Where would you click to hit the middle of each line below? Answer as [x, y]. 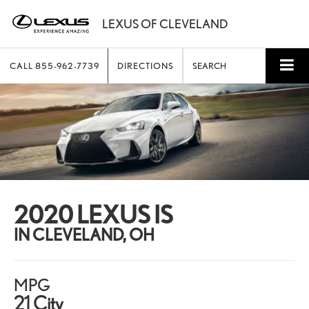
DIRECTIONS [146, 66]
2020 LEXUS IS [94, 215]
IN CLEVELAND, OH [84, 235]
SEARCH [209, 66]
